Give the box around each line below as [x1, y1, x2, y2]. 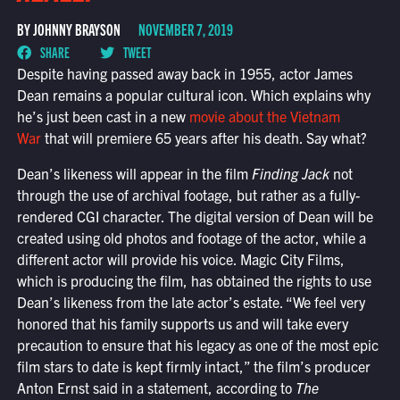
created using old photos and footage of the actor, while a [16, 229, 366, 247]
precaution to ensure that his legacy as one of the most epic [16, 336, 379, 354]
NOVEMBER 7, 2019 [137, 19, 233, 40]
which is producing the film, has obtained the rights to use [16, 271, 371, 290]
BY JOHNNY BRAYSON [16, 19, 121, 40]
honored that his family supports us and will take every [16, 314, 348, 333]
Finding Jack [251, 164, 329, 183]
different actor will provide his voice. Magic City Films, [16, 250, 345, 269]
